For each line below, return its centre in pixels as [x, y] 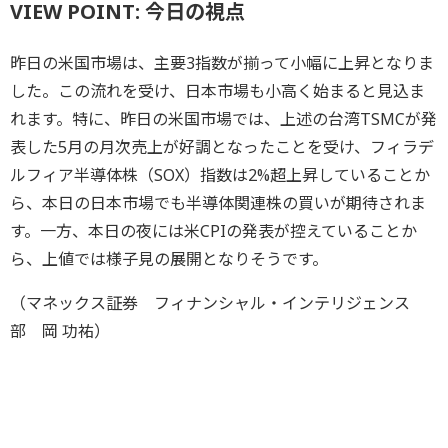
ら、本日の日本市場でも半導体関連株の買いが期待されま [218, 202]
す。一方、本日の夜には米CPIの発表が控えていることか [213, 230]
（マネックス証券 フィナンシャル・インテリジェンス [210, 302]
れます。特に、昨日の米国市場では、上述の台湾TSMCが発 [223, 118]
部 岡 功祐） [60, 330]
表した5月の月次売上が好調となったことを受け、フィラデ [222, 146]
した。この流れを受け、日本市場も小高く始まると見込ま [217, 90]
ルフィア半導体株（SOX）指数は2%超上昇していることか [220, 174]
